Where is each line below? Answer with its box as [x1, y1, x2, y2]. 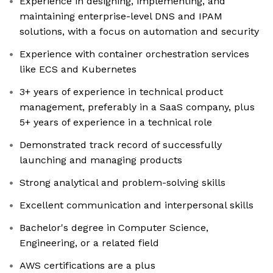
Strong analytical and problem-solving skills [19, 177, 225, 189]
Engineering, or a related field [19, 237, 159, 249]
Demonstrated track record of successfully [19, 139, 222, 151]
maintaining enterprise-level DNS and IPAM [19, 10, 222, 23]
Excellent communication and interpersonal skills [19, 199, 253, 211]
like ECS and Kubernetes [19, 63, 136, 76]
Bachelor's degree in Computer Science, [19, 222, 208, 234]
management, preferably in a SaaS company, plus [19, 101, 255, 113]
